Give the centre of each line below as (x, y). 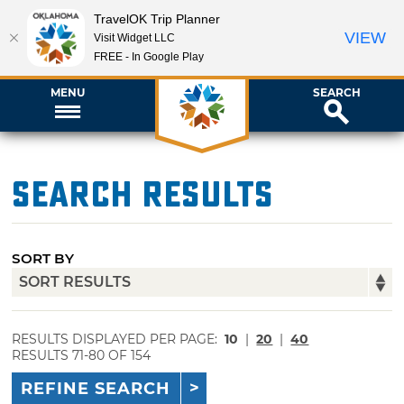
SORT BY (43, 258)
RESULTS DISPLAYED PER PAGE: (117, 339)
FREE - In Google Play (149, 56)
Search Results (143, 195)
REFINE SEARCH (96, 389)
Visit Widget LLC (134, 37)
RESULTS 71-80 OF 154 (82, 355)
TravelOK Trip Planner (157, 18)
